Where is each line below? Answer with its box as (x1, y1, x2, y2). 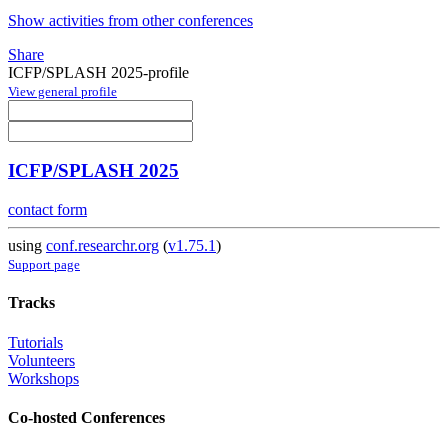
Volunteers (8, 351, 75, 369)
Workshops (8, 369, 79, 387)
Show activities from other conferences (8, 11, 253, 29)
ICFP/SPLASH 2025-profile (8, 63, 189, 81)
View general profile (8, 83, 117, 99)
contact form (8, 201, 87, 219)
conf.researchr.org (46, 237, 159, 255)
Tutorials (8, 333, 63, 351)
